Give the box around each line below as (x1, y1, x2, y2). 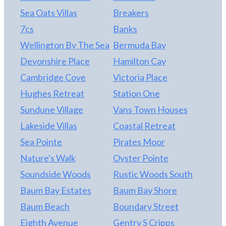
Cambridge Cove (20, 72, 86, 83)
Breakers (113, 7, 149, 19)
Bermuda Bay (113, 39, 166, 51)
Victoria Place (113, 72, 167, 83)
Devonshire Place (20, 55, 90, 67)
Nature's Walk (20, 152, 76, 164)
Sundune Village (20, 104, 83, 116)
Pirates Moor (113, 136, 165, 148)
